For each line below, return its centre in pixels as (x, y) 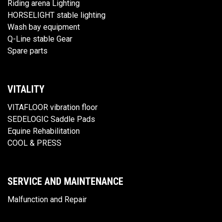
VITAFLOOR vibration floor (53, 108)
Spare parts (28, 51)
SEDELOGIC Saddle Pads (51, 119)
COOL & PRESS (34, 143)
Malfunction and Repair (47, 200)
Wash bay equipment (44, 27)
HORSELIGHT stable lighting (56, 15)
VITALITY (26, 89)
